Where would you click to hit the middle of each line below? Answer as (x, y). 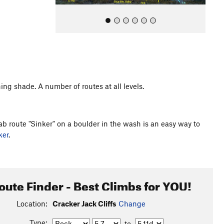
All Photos (79, 102)
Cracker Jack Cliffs (84, 203)
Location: (32, 203)
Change (132, 203)
